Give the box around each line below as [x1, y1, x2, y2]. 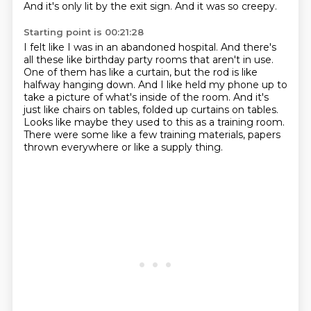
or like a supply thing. [121, 141, 223, 153]
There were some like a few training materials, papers [23, 128, 280, 141]
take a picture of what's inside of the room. [23, 91, 233, 103]
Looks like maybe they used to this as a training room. [23, 116, 285, 128]
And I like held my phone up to [137, 78, 287, 91]
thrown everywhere [23, 141, 121, 153]
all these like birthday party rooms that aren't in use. [23, 53, 274, 66]
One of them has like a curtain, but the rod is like [23, 66, 258, 78]
